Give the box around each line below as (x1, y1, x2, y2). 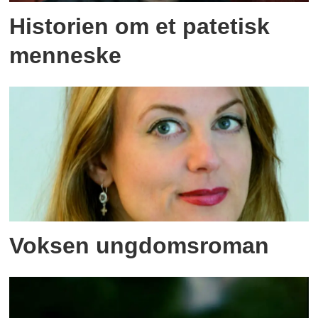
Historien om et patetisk (9, 13, 270, 40)
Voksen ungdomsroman (9, 233, 270, 259)
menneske (9, 43, 122, 69)
